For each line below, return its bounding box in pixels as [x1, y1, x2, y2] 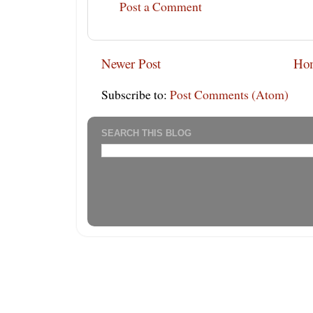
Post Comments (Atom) [170, 85, 289, 103]
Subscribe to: [101, 85, 170, 103]
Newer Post [101, 54, 161, 72]
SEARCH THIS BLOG [101, 128, 191, 139]
